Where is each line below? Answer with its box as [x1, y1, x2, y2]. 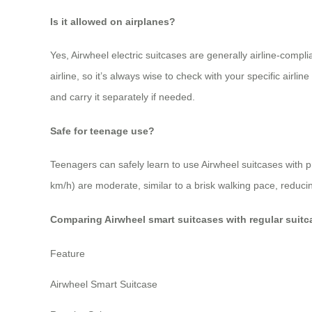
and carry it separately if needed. [50, 91, 195, 103]
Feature [50, 247, 85, 259]
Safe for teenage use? [50, 125, 155, 136]
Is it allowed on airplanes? [50, 15, 175, 27]
